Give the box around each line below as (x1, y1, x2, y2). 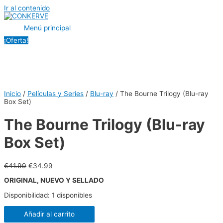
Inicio (4, 90, 21, 98)
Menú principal (24, 24, 71, 32)
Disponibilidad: (4, 191, 50, 199)
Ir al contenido (4, 4, 50, 12)
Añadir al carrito (24, 210, 75, 218)
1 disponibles (52, 191, 92, 199)
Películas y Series (27, 90, 84, 98)
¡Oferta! (4, 36, 28, 44)
